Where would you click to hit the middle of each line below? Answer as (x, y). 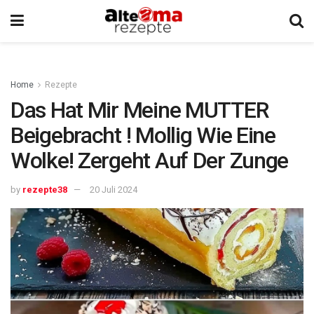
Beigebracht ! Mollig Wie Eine (143, 135)
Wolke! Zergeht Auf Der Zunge (150, 161)
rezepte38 (45, 189)
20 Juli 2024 (114, 189)
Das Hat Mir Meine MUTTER (140, 110)
